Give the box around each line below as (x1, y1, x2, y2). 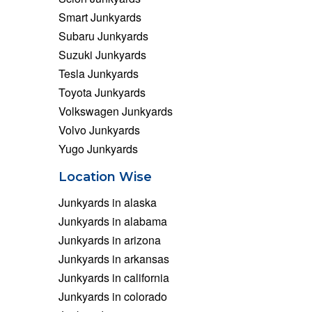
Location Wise (58, 169, 152, 185)
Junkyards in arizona (58, 231, 161, 248)
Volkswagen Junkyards (58, 102, 173, 119)
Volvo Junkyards (58, 121, 140, 138)
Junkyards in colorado (58, 288, 167, 304)
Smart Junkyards (58, 8, 141, 25)
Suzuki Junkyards (58, 46, 146, 63)
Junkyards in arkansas (58, 250, 169, 267)
